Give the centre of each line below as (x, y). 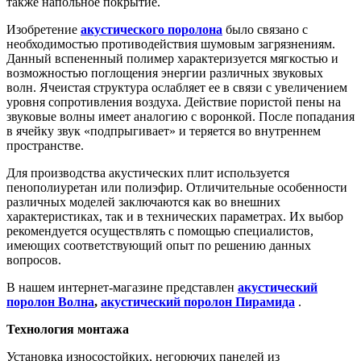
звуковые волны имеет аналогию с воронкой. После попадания (180, 116)
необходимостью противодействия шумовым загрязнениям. (171, 44)
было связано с (265, 29)
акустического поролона (151, 29)
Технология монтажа (69, 329)
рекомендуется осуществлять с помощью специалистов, (160, 230)
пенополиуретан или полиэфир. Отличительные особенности (177, 187)
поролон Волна (50, 301)
